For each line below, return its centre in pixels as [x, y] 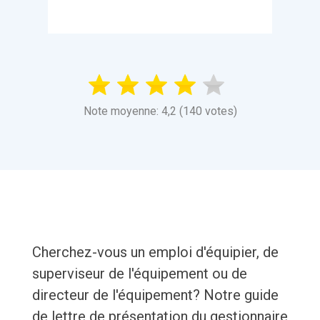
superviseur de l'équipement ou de [139, 274]
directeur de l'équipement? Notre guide [155, 295]
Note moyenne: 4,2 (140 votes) [160, 111]
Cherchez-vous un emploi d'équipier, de [155, 252]
